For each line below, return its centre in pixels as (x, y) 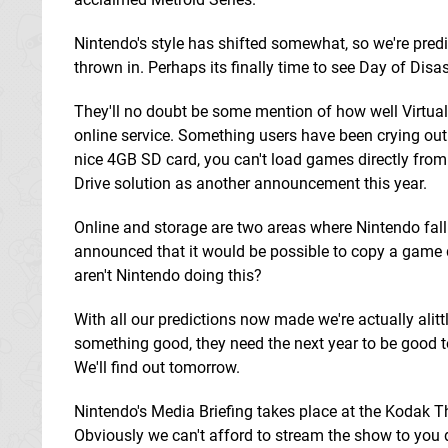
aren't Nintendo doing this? (168, 275)
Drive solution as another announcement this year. (250, 183)
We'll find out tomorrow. (157, 367)
